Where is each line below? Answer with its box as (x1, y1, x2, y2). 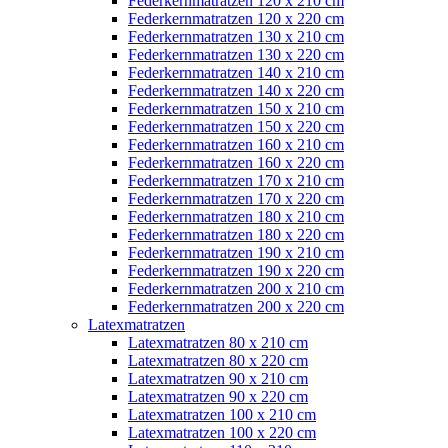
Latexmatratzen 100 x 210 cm (128, 405, 316, 423)
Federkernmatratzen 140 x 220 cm (128, 81, 344, 99)
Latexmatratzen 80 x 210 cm (128, 333, 308, 351)
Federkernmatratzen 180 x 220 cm (128, 225, 344, 243)
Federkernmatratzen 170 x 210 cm (128, 171, 344, 189)
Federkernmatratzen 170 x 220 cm (128, 189, 344, 207)
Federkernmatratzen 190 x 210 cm (128, 243, 344, 261)
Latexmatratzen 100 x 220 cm (128, 423, 316, 441)
